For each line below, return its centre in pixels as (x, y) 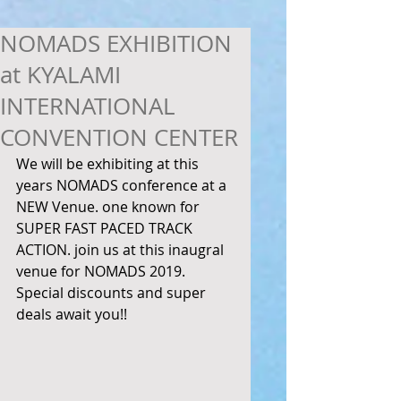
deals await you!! (73, 315)
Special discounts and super (113, 293)
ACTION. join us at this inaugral (122, 250)
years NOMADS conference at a (123, 186)
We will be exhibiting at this (109, 164)
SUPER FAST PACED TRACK (106, 229)
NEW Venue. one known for (110, 207)
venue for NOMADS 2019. (102, 272)
